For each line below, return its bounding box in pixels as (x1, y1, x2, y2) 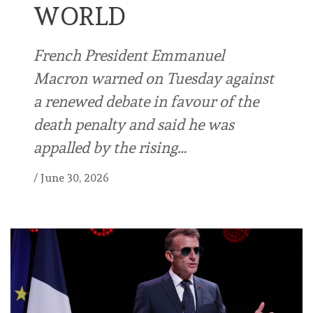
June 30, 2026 (41, 171, 109, 185)
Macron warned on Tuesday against (34, 69, 274, 88)
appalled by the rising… (34, 138, 187, 157)
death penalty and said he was (34, 115, 234, 134)
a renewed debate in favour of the (34, 92, 259, 111)
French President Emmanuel (34, 46, 224, 65)
